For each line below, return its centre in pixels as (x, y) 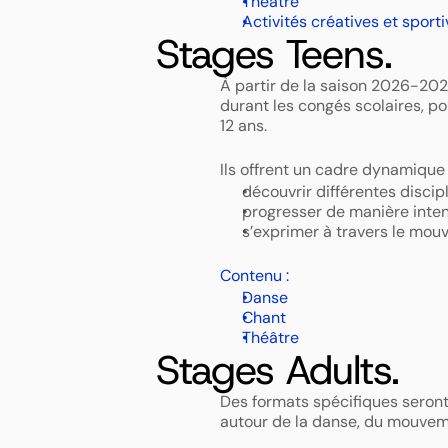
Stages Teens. (274, 54)
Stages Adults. (278, 370)
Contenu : (254, 275)
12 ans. (245, 125)
